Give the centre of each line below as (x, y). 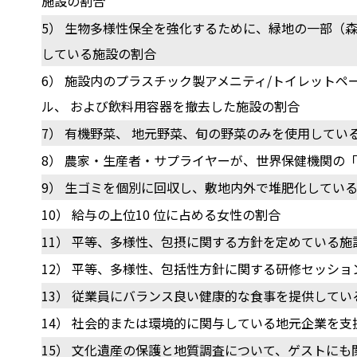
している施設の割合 (99, 54)
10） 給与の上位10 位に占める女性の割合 (161, 215)
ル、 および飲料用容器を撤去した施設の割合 (171, 106)
